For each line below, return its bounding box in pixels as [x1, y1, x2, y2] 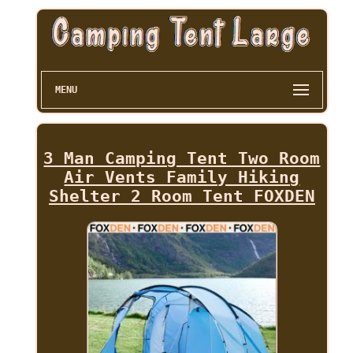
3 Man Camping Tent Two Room [43, 149, 321, 169]
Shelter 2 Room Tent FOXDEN [48, 187, 315, 206]
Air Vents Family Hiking [64, 168, 300, 188]
